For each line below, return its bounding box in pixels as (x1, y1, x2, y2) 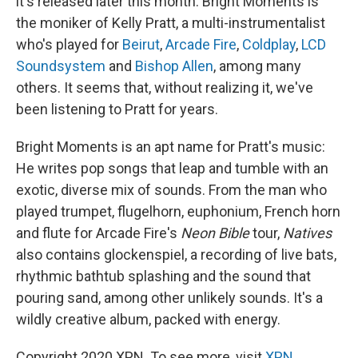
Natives (283, 225, 332, 241)
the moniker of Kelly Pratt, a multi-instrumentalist (16, 14, 325, 31)
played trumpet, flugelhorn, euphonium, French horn (16, 203, 340, 220)
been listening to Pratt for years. (16, 101, 218, 117)
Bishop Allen (135, 58, 213, 74)
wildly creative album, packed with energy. (16, 311, 280, 328)
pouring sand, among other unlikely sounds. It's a (16, 289, 323, 306)
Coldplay (242, 36, 296, 53)
